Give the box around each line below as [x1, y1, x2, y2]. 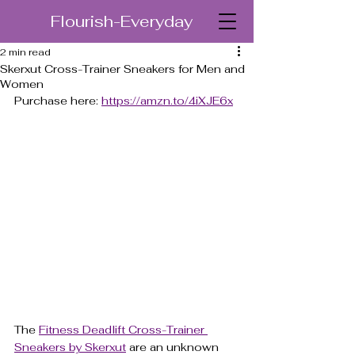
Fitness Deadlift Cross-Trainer [39, 323, 208, 338]
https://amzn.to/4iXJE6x [101, 94, 233, 108]
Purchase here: [14, 94, 101, 108]
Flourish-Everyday [51, 11, 193, 32]
